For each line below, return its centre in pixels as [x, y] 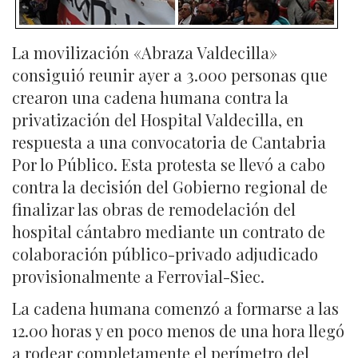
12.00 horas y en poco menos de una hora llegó [178, 330]
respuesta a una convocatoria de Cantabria [169, 141]
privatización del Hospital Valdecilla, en [158, 119]
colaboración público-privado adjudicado [165, 253]
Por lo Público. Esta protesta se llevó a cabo [169, 164]
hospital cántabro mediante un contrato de [169, 231]
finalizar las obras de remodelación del [154, 209]
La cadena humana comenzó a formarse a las [175, 308]
